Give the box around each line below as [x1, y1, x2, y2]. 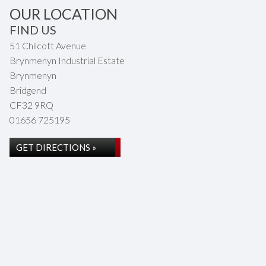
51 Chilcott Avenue [9, 40, 86, 51]
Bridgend [9, 84, 46, 96]
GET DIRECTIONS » [16, 142, 96, 153]
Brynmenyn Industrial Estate [9, 55, 125, 66]
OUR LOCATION [9, 5, 118, 23]
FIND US [9, 23, 56, 37]
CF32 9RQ [9, 99, 53, 110]
